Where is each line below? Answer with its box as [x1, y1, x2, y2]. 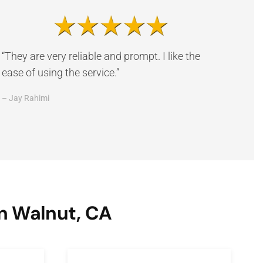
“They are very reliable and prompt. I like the [1, 49, 200, 62]
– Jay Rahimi [1, 93, 49, 103]
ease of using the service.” [1, 66, 119, 79]
